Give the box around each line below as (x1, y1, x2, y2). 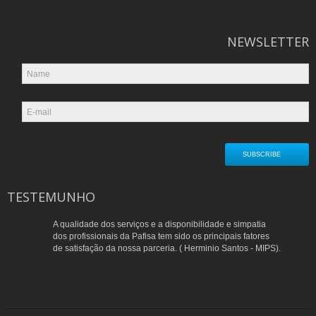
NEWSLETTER (227, 32, 309, 50)
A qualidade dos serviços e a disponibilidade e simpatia (53, 219, 266, 229)
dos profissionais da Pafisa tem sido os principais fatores (53, 231, 269, 241)
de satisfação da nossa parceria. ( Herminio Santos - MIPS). (53, 243, 281, 253)
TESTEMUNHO (7, 188, 95, 205)
